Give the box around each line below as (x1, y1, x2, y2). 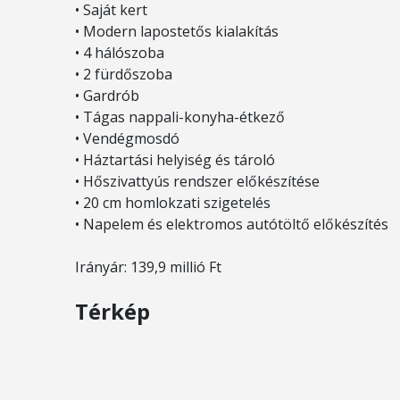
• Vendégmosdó (75, 129, 179, 148)
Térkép (75, 296, 150, 326)
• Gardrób (75, 86, 139, 105)
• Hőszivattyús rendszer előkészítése (75, 171, 320, 191)
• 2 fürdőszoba (75, 64, 172, 84)
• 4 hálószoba (75, 43, 164, 62)
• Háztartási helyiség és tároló (75, 150, 275, 170)
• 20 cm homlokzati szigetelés (75, 193, 271, 212)
